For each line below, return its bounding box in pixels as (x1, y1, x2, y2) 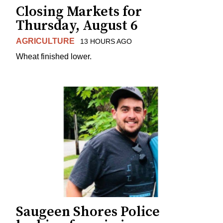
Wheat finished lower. (16, 52, 92, 61)
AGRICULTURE (16, 37, 75, 46)
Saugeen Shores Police (16, 203, 160, 221)
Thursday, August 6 (16, 17, 138, 35)
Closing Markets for (16, 3, 142, 21)
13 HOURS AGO (80, 37, 132, 46)
